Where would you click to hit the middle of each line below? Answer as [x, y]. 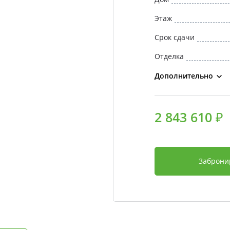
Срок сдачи [174, 37]
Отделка [169, 56]
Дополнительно [184, 76]
